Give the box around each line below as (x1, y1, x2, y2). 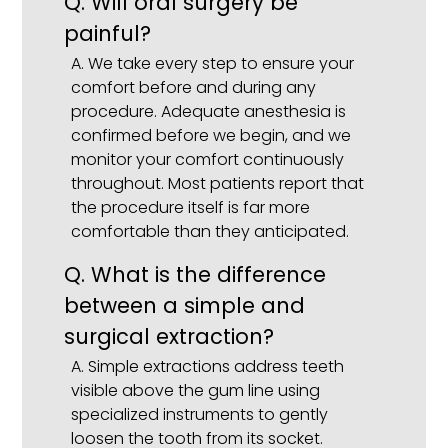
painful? (64, 19, 152, 49)
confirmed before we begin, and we (70, 124, 351, 148)
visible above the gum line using (70, 378, 320, 402)
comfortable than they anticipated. (70, 220, 349, 244)
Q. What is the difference (64, 259, 327, 289)
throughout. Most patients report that (70, 172, 364, 196)
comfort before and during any (70, 76, 316, 100)
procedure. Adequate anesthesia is (70, 100, 346, 124)
